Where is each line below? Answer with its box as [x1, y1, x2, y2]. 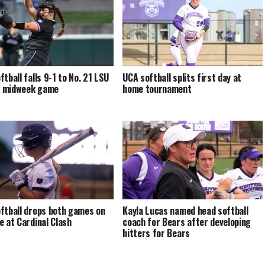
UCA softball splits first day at [122, 70, 242, 85]
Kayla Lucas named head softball [122, 203, 248, 218]
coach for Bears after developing [122, 215, 251, 230]
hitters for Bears [122, 226, 190, 241]
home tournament [122, 82, 192, 96]
